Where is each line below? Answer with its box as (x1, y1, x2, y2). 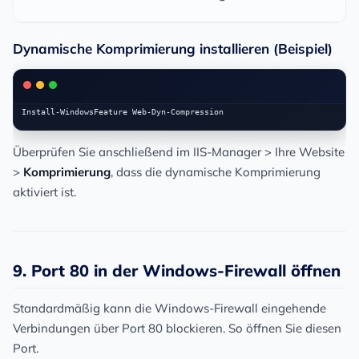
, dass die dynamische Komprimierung (111, 164, 321, 180)
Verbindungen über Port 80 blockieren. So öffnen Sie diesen (13, 321, 341, 337)
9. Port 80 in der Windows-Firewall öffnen (13, 260, 341, 281)
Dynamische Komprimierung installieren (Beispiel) (13, 40, 333, 58)
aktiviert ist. (13, 184, 76, 200)
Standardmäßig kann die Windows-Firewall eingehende (13, 301, 326, 317)
